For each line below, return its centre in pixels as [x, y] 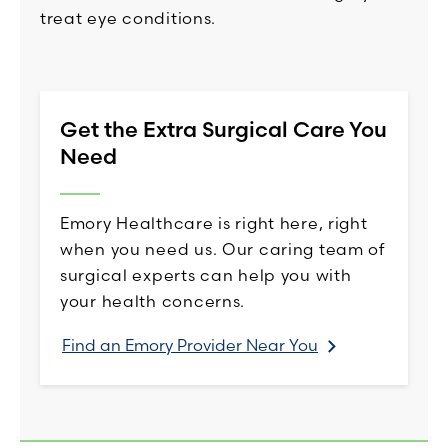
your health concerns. [153, 301]
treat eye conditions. [128, 18]
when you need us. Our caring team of [222, 249]
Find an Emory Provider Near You [190, 345]
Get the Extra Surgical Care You [223, 129]
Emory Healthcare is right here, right [214, 223]
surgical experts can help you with [206, 275]
